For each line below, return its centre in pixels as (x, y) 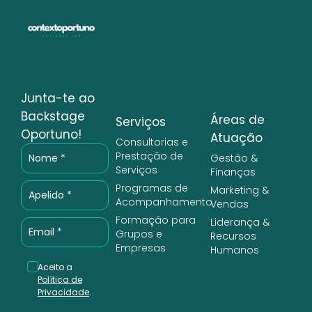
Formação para (156, 220)
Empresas (141, 248)
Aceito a (55, 267)
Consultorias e (152, 142)
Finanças (233, 172)
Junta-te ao (58, 99)
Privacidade (63, 292)
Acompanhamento (164, 202)
